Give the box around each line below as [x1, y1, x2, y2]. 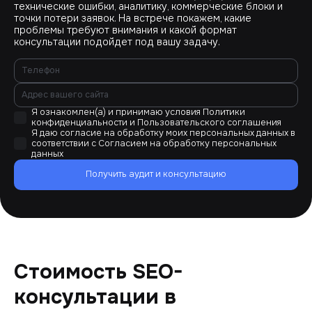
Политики [203, 106, 245, 118]
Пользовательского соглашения [137, 116, 281, 128]
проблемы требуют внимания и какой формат [14, 23, 237, 36]
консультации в [14, 283, 176, 310]
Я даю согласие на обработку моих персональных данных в [31, 127, 295, 139]
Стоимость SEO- [14, 258, 183, 285]
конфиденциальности [31, 116, 127, 128]
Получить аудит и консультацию [86, 169, 226, 180]
